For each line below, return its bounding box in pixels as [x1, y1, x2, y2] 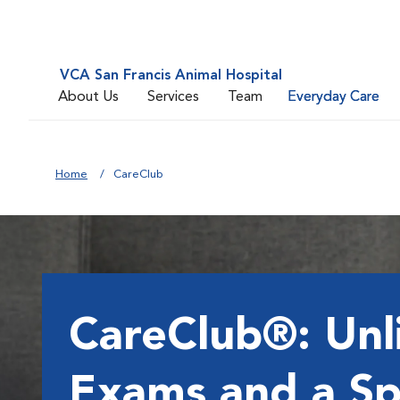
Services [147, 89, 199, 104]
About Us [58, 89, 119, 104]
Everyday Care [287, 89, 379, 104]
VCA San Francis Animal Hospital [60, 69, 282, 83]
